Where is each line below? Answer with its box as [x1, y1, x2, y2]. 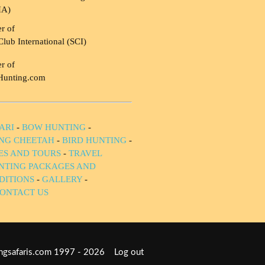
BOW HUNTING [22, 122, 88, 132]
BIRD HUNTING [62, 135, 127, 145]
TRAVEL [69, 148, 102, 158]
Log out [114, 247, 144, 257]
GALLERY [42, 174, 82, 184]
